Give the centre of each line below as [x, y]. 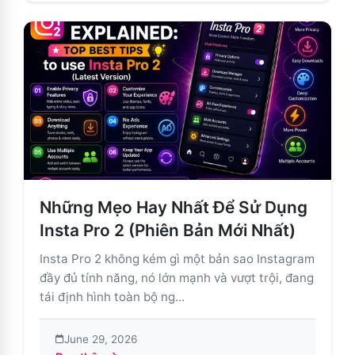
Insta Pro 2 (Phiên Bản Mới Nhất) [168, 230]
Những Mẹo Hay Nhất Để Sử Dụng [174, 207]
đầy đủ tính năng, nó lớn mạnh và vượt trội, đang [177, 277]
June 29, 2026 [101, 339]
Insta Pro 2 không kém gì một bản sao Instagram [177, 258]
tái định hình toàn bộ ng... [112, 296]
